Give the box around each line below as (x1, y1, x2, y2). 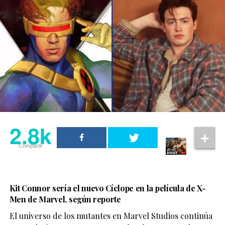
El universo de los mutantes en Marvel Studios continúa (9, 210, 212, 221)
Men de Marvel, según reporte (9, 193, 121, 204)
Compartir (18, 142, 43, 149)
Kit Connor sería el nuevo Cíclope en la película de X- (9, 182, 206, 193)
